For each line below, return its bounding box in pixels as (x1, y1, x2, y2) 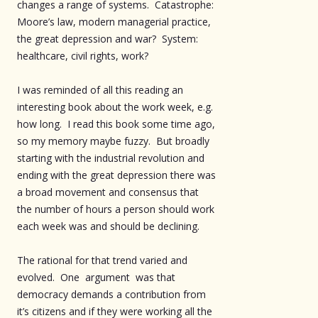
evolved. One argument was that (17, 270, 175, 284)
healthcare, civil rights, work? (17, 48, 148, 62)
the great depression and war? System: (17, 31, 198, 45)
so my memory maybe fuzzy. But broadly (17, 133, 209, 148)
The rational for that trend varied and (17, 253, 187, 267)
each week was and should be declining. (17, 219, 199, 233)
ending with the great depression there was (17, 168, 216, 182)
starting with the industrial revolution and (17, 150, 204, 165)
